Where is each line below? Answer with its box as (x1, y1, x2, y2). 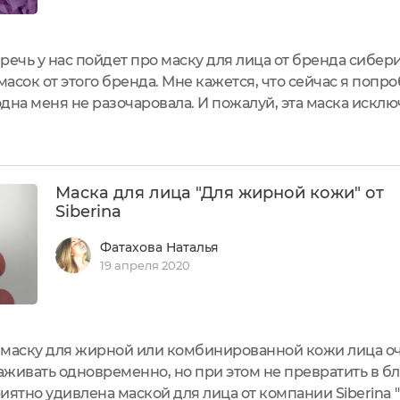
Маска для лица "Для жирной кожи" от (55, 183, 385, 203)
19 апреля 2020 (100, 257, 191, 272)
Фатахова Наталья (100, 238, 220, 255)
